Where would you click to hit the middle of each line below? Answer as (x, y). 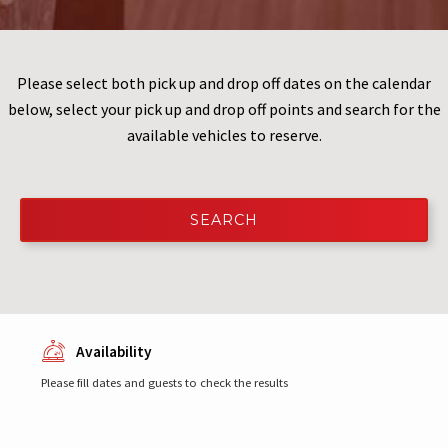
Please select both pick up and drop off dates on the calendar (224, 82)
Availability (113, 351)
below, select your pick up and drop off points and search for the (224, 108)
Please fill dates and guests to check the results (164, 382)
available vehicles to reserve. (224, 134)
